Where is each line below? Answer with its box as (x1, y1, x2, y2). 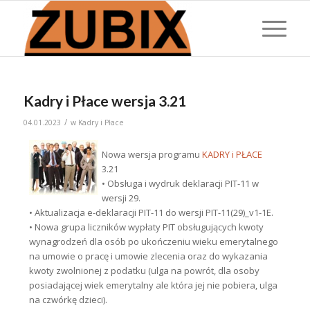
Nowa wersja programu (101, 148, 202, 161)
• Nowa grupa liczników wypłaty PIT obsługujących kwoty (28, 221, 264, 234)
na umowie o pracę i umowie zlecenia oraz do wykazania (28, 250, 268, 263)
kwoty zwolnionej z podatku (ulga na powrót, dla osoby (28, 264, 259, 277)
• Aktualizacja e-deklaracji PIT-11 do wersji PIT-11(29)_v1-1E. (28, 206, 273, 219)
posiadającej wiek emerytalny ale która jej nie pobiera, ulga (28, 279, 277, 292)
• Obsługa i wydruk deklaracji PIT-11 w (101, 177, 259, 190)
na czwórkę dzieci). (28, 293, 107, 307)
